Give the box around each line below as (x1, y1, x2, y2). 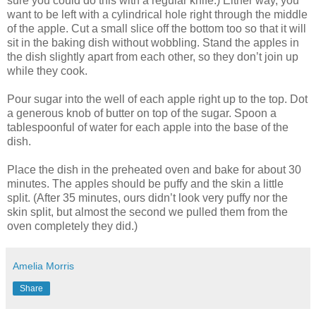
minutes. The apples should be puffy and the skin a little (7, 178, 284, 190)
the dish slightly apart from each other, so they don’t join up (7, 51, 298, 63)
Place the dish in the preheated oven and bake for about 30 (7, 164, 301, 176)
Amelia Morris (13, 260, 74, 272)
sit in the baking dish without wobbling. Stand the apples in (7, 37, 299, 49)
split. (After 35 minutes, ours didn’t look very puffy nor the (7, 192, 288, 205)
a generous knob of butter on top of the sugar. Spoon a (7, 107, 276, 120)
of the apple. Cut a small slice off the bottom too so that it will (7, 23, 306, 35)
